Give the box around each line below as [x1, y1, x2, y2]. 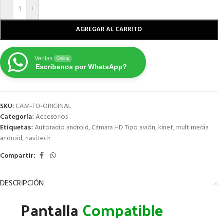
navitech [25, 133, 51, 145]
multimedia [176, 122, 209, 134]
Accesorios [36, 111, 68, 123]
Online [56, 56, 69, 61]
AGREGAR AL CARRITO [76, 24, 142, 35]
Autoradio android [35, 122, 89, 134]
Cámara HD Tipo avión [91, 122, 155, 134]
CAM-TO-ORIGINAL [16, 101, 71, 112]
